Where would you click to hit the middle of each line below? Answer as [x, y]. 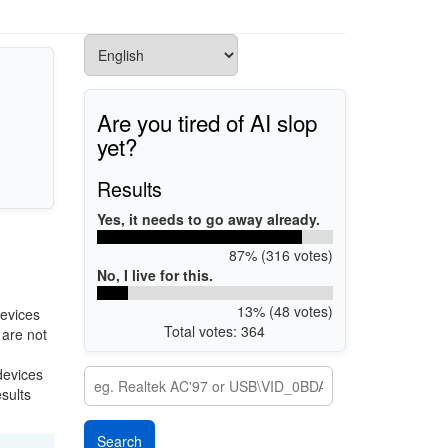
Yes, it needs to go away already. [208, 218]
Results [129, 188]
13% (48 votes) [284, 310]
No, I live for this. [155, 274]
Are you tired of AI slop [207, 121]
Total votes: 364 [215, 330]
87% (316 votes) [280, 254]
